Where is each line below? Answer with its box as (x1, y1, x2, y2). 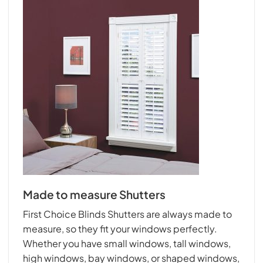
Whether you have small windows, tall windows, (23, 237, 231, 250)
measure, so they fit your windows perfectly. (23, 222, 217, 235)
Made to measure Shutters (23, 187, 166, 201)
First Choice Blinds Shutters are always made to (23, 208, 232, 221)
